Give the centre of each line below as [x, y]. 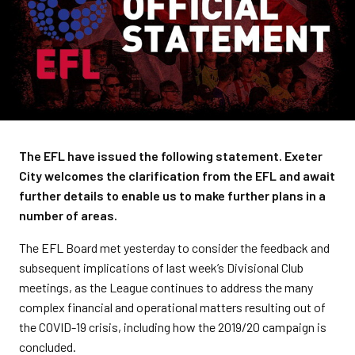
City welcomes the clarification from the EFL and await [177, 176]
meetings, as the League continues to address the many [166, 287]
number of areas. [68, 215]
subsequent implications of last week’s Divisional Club [161, 267]
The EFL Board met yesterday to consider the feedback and [174, 248]
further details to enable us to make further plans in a [172, 195]
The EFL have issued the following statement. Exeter [171, 156]
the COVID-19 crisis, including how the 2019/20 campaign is [173, 327]
